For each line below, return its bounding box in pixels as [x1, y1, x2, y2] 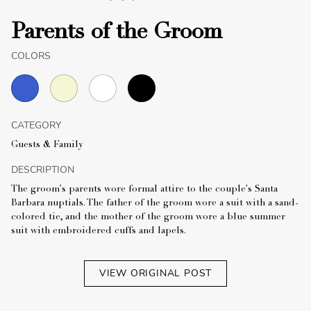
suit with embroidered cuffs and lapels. [11, 226, 186, 236]
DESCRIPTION [11, 162, 74, 176]
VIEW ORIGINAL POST [99, 266, 212, 280]
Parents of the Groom [11, 22, 222, 44]
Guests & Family [11, 140, 83, 150]
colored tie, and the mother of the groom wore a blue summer [11, 212, 285, 222]
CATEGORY [11, 118, 61, 132]
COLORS [11, 49, 51, 62]
